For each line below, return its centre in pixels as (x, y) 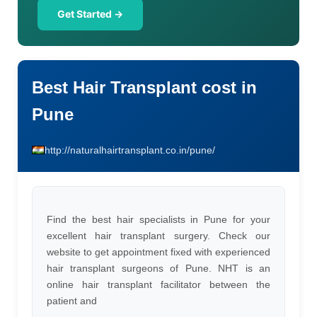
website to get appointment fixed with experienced (158, 252)
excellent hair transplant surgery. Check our (158, 236)
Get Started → (90, 14)
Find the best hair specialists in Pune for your (158, 219)
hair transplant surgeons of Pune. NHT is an (158, 268)
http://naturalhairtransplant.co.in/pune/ (130, 150)
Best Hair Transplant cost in (144, 87)
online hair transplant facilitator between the (158, 284)
